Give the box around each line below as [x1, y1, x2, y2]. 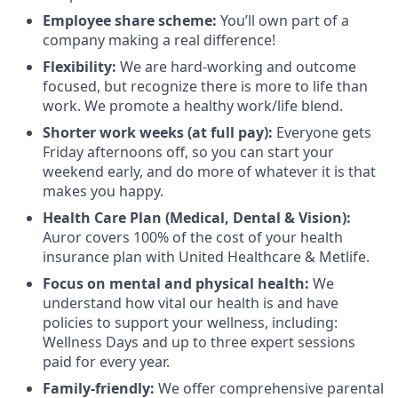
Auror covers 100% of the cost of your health [43, 227, 343, 247]
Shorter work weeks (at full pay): [43, 123, 276, 142]
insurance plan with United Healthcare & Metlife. [43, 247, 370, 267]
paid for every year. [43, 352, 170, 371]
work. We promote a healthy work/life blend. [43, 96, 343, 115]
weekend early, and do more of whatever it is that [43, 162, 376, 181]
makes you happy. [43, 181, 163, 201]
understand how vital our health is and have [43, 293, 338, 313]
